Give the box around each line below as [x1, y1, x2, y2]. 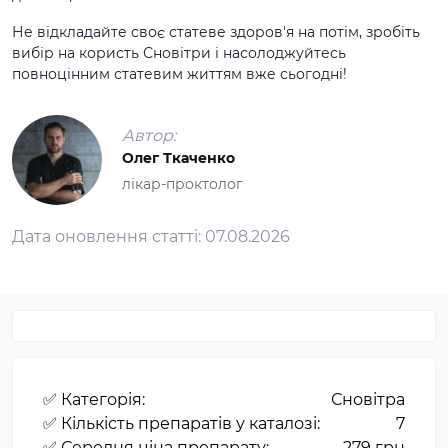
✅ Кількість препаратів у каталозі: [43, 413, 320, 433]
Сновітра [331, 389, 405, 409]
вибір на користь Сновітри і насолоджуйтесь [12, 43, 346, 62]
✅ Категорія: [43, 389, 145, 409]
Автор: [122, 126, 176, 145]
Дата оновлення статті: [12, 226, 205, 246]
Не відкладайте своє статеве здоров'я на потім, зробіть [12, 22, 420, 41]
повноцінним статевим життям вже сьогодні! [12, 64, 347, 83]
